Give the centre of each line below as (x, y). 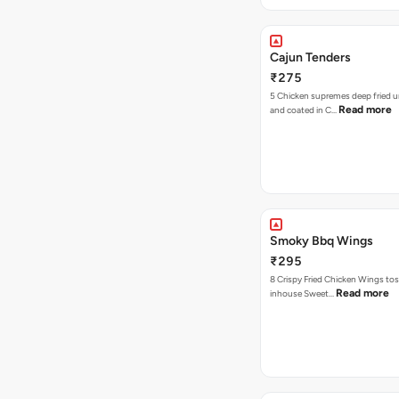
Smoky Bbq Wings (322, 241)
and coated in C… (304, 110)
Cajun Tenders (310, 57)
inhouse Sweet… (303, 293)
